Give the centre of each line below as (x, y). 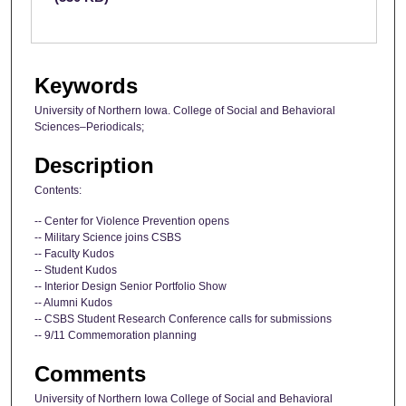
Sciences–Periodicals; (89, 126)
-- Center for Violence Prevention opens (132, 221)
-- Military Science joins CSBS (108, 237)
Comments (90, 373)
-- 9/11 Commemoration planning (116, 335)
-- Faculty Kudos (74, 253)
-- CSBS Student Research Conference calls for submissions (183, 319)
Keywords (86, 85)
